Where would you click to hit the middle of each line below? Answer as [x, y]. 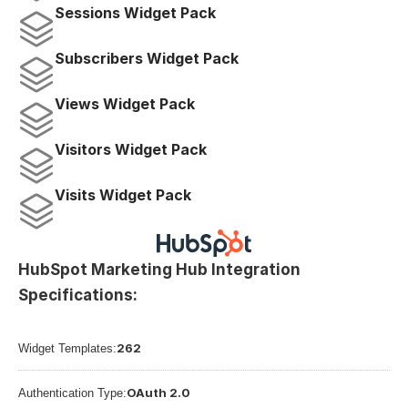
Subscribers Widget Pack [147, 58]
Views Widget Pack [125, 104]
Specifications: [78, 295]
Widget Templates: [67, 348]
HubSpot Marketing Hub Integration [159, 270]
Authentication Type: [72, 393]
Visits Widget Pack [123, 195]
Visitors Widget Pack [131, 149]
